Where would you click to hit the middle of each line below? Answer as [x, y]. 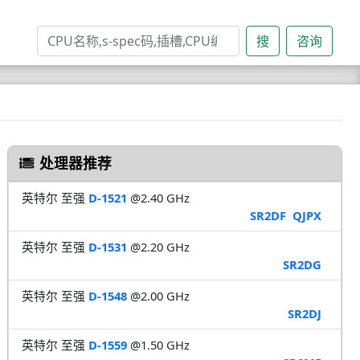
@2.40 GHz [158, 197]
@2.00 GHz [158, 295]
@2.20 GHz [158, 246]
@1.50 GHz [158, 344]
